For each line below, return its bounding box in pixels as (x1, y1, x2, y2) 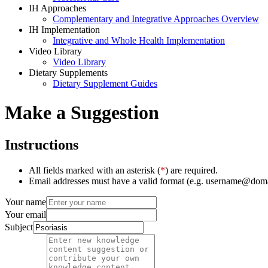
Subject (5, 221, 33, 232)
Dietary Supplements (29, 68, 108, 78)
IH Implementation (29, 25, 100, 35)
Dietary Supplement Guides (53, 78, 157, 89)
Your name (5, 196, 46, 207)
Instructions (5, 136, 78, 153)
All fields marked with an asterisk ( (29, 165, 160, 175)
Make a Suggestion (5, 102, 159, 124)
